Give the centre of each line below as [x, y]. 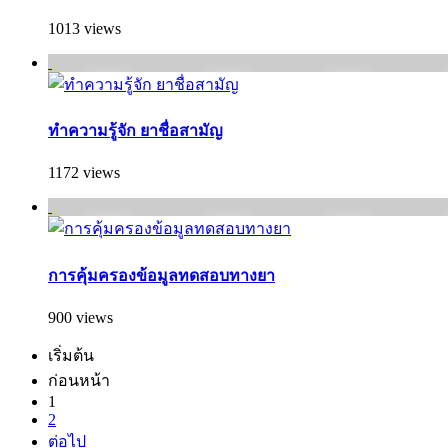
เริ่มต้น [71, 355]
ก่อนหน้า [79, 380]
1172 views [84, 173]
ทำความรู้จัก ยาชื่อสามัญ [135, 131]
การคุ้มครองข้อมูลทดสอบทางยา [161, 275]
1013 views [84, 28]
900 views [80, 317]
